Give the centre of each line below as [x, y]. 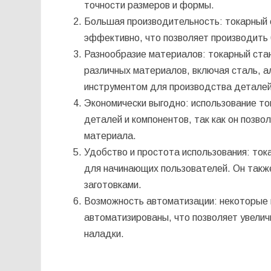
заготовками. [113, 185]
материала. [110, 136]
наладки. [104, 234]
